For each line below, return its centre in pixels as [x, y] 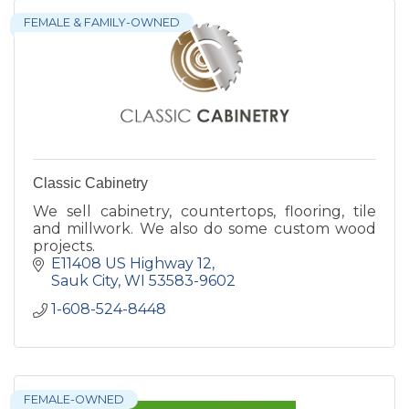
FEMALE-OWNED [74, 399]
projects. [64, 246]
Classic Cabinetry [90, 183]
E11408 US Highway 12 [131, 263]
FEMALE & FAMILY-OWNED [102, 22]
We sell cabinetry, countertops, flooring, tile [204, 211]
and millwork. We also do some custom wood [204, 228]
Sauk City [84, 280]
